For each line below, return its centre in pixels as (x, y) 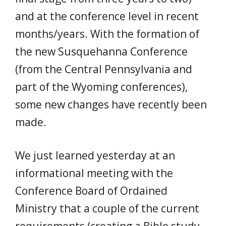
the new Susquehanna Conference (101, 51)
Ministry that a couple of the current (107, 208)
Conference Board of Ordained (91, 191)
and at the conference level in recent (107, 16)
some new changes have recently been (111, 104)
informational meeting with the (94, 173)
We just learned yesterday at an (95, 155)
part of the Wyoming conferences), (101, 87)
